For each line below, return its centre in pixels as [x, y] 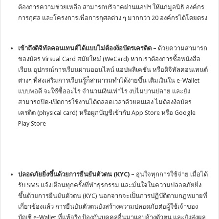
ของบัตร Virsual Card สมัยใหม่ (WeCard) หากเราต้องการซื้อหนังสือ [109, 59]
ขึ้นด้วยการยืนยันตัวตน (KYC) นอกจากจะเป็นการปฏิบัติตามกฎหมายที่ [113, 196]
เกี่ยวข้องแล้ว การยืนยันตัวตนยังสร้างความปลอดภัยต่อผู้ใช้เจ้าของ [108, 207]
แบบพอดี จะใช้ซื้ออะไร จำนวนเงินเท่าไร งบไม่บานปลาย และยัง [104, 91]
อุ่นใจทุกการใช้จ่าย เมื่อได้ [172, 174]
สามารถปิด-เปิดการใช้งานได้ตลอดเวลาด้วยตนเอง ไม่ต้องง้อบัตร [105, 102]
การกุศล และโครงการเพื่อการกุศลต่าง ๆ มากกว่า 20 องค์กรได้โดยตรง [113, 18]
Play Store [32, 123]
